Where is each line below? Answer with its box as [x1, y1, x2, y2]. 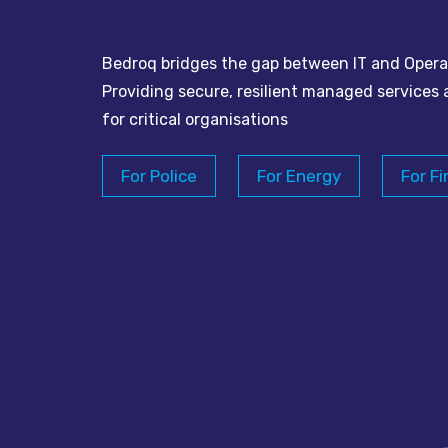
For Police [121, 165, 197, 186]
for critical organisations [102, 109, 288, 129]
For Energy [257, 165, 341, 186]
